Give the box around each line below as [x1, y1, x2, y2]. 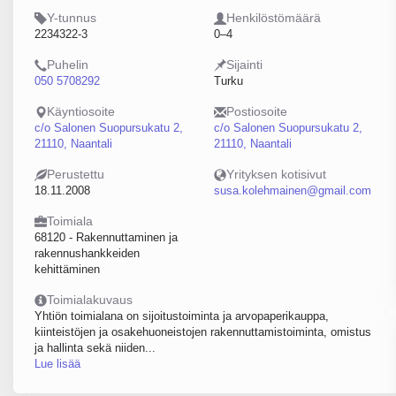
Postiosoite [225, 104, 287, 118]
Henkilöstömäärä [225, 11, 321, 25]
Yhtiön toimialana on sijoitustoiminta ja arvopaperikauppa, [34, 309, 329, 323]
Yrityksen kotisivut [225, 167, 326, 181]
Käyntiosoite [47, 104, 115, 118]
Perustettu [47, 167, 104, 181]
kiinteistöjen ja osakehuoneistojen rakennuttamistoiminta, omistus [34, 325, 371, 339]
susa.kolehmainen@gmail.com [213, 184, 371, 197]
